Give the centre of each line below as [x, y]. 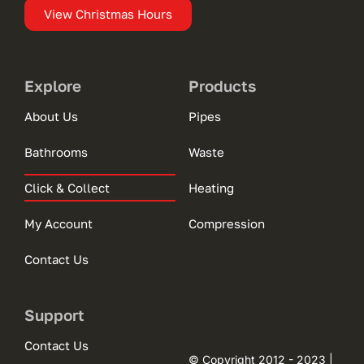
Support [54, 314]
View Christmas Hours [108, 13]
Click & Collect [67, 187]
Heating [211, 187]
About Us [51, 116]
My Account [58, 223]
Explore [52, 85]
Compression [226, 223]
